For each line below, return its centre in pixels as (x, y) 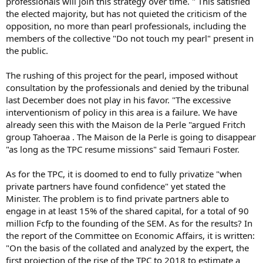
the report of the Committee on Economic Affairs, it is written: (130, 235)
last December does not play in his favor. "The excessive (118, 100)
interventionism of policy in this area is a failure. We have (122, 112)
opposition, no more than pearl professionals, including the (126, 26)
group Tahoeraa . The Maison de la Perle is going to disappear (131, 136)
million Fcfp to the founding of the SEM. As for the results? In (129, 223)
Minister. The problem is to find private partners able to (117, 198)
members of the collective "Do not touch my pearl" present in (130, 38)
